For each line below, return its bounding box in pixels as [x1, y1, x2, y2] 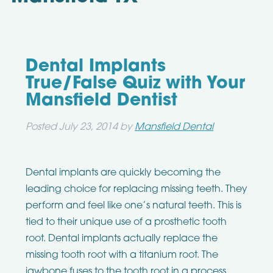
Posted [25, 122, 59, 133]
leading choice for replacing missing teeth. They [25, 185, 247, 195]
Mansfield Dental [134, 122, 213, 133]
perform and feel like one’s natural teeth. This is [25, 201, 241, 211]
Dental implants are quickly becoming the [25, 168, 221, 179]
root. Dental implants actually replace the [25, 234, 218, 244]
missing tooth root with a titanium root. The [25, 250, 218, 261]
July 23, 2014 [58, 122, 118, 133]
